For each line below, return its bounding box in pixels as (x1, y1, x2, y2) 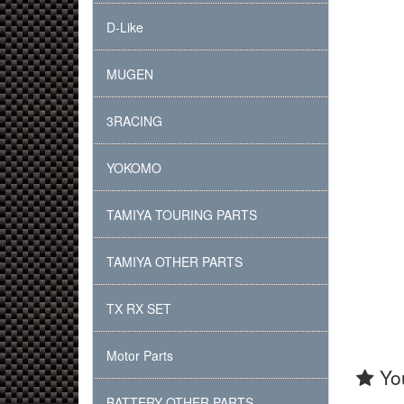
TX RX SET (106, 299, 171, 317)
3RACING (106, 112, 162, 130)
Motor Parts (106, 346, 173, 364)
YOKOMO (106, 159, 161, 177)
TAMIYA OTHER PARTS (106, 252, 243, 271)
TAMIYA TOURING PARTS (106, 206, 257, 224)
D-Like (106, 18, 143, 36)
